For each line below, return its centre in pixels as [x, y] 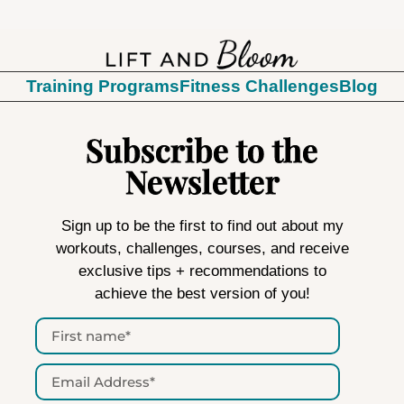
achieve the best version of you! [202, 293]
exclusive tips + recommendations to [202, 271]
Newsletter [202, 180]
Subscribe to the [202, 149]
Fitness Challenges [259, 86]
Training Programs [103, 86]
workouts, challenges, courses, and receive [202, 248]
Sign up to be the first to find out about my [202, 225]
